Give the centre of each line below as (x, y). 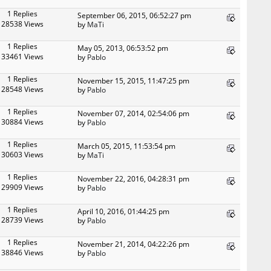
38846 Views (23, 253)
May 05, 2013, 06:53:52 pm (123, 48)
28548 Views (23, 89)
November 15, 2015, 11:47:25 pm (134, 81)
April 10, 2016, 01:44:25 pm (124, 211)
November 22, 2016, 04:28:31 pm (134, 179)
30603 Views (23, 155)
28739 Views (23, 220)
